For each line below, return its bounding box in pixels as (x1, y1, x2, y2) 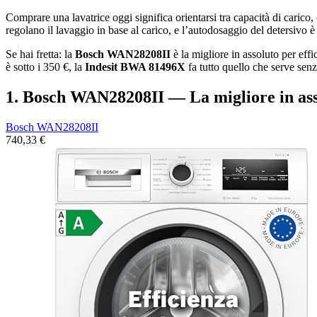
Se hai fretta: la (6, 48, 75, 60)
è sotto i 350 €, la (6, 61, 85, 73)
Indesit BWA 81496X (85, 61, 185, 73)
